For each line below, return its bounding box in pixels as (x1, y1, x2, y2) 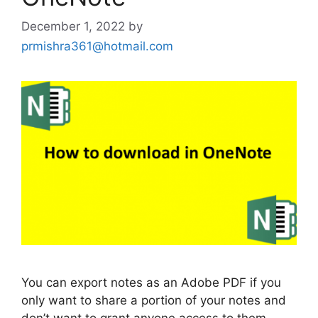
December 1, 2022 (21, 18, 125, 33)
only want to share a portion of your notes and (21, 293, 286, 308)
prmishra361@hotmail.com (21, 38, 173, 53)
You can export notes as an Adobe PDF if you (21, 275, 281, 290)
